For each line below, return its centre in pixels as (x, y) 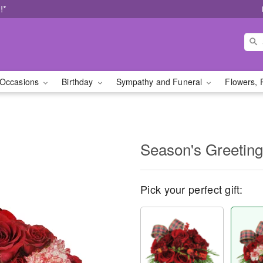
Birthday (79, 82)
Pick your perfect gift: (191, 189)
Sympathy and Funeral (160, 82)
